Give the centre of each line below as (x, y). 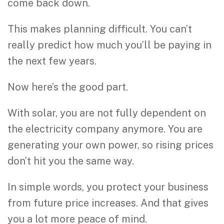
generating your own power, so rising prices (110, 145)
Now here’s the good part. (68, 87)
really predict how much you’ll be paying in (109, 45)
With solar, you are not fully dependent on (107, 113)
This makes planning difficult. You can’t (100, 29)
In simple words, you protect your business (108, 187)
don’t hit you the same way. (71, 161)
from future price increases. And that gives (108, 203)
